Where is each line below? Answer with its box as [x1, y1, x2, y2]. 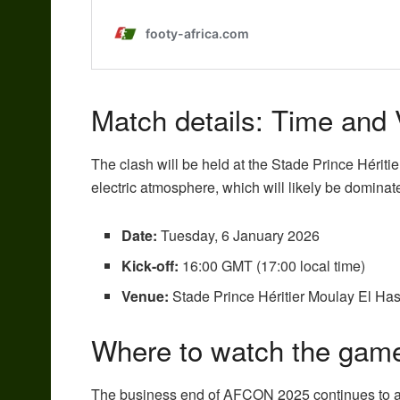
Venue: [121, 286, 170, 306]
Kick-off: [121, 255, 179, 276]
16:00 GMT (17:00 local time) [179, 255, 366, 276]
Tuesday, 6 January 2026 [157, 225, 321, 246]
